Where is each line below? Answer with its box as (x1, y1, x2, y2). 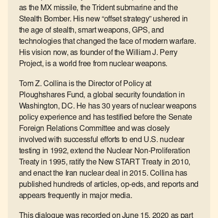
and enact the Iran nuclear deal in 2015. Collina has (18, 170, 187, 178)
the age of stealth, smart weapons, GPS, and (18, 27, 164, 35)
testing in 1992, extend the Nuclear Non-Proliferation (18, 147, 190, 156)
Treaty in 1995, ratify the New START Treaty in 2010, (18, 159, 190, 167)
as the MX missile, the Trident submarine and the (18, 4, 178, 13)
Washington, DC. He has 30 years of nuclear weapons (18, 103, 197, 111)
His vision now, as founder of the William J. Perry (18, 49, 178, 57)
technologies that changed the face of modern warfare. (18, 38, 196, 46)
